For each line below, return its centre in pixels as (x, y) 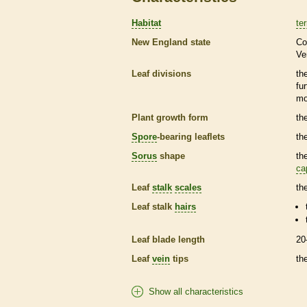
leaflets (210, 136)
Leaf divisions (161, 73)
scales (188, 187)
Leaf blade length (168, 240)
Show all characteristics (196, 292)
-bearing (176, 136)
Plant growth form (170, 117)
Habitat (146, 23)
